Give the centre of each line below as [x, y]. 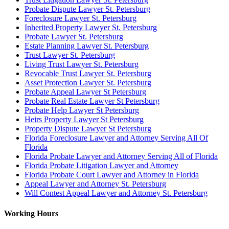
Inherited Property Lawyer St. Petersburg [91, 28]
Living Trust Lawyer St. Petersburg [82, 64]
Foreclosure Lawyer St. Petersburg [81, 18]
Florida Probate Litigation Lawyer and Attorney [101, 166]
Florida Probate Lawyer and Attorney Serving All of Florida [121, 156]
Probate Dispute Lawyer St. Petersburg [87, 9]
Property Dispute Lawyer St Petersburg [88, 129]
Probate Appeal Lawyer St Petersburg [85, 92]
